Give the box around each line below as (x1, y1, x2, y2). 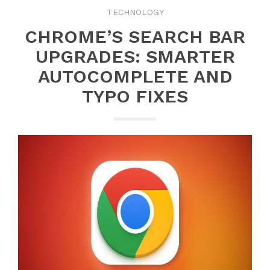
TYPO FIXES (82, 85, 188, 107)
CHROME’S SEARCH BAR (25, 25, 245, 47)
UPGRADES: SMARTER (35, 45, 235, 67)
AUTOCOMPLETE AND (37, 65, 233, 87)
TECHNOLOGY (106, 7, 164, 17)
